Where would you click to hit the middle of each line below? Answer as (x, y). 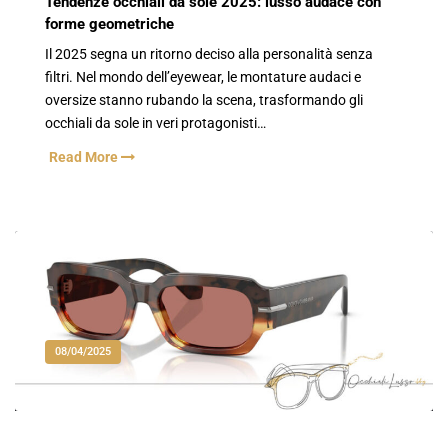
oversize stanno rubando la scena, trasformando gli (204, 100)
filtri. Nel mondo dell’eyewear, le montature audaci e (203, 77)
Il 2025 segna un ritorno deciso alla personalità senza (209, 54)
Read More (85, 157)
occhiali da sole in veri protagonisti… (155, 123)
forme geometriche (109, 24)
